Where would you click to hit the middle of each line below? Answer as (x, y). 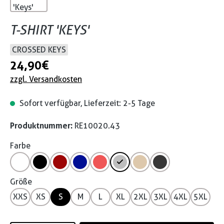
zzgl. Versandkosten (46, 79)
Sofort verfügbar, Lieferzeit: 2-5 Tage (86, 103)
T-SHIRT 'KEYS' (49, 30)
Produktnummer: (42, 125)
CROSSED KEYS (39, 50)
